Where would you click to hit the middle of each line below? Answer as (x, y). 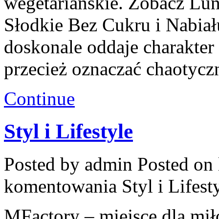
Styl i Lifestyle (68, 131)
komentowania (63, 186)
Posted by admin (71, 164)
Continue (39, 99)
